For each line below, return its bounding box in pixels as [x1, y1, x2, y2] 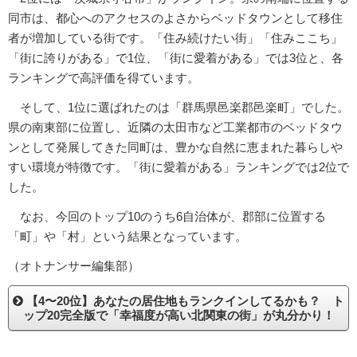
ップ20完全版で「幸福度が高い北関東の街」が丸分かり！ [22, 308, 335, 322]
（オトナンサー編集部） [8, 258, 139, 273]
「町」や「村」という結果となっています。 [8, 229, 247, 243]
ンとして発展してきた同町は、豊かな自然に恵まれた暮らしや [8, 139, 343, 154]
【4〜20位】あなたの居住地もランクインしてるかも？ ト [23, 293, 344, 308]
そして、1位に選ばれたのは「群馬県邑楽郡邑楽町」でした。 [8, 100, 349, 114]
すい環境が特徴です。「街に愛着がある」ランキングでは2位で [8, 159, 349, 174]
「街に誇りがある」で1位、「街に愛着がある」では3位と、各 [8, 50, 343, 65]
